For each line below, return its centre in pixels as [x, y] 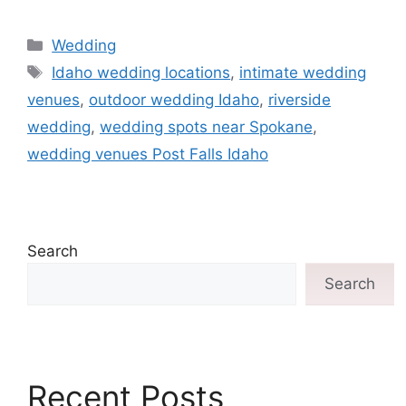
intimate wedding [303, 73]
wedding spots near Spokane [206, 127]
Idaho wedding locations [141, 73]
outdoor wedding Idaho [174, 100]
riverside [300, 100]
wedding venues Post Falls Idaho [148, 155]
